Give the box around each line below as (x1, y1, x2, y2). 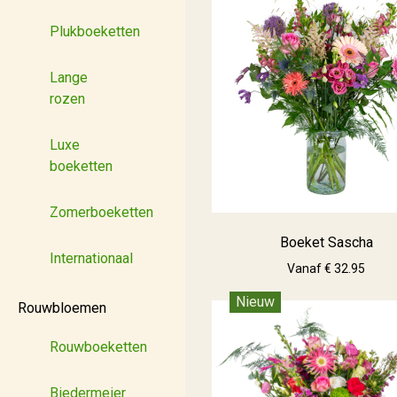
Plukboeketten (50, 23, 140, 40)
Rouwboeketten (50, 339, 147, 355)
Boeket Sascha (279, 233, 373, 251)
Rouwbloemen (18, 300, 106, 316)
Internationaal (50, 250, 133, 267)
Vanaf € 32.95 (287, 261, 366, 276)
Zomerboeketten (50, 204, 153, 221)
